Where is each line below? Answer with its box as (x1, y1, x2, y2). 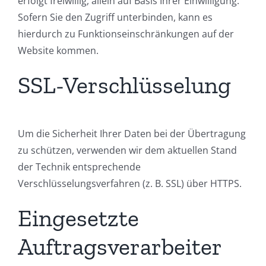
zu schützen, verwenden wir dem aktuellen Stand (18, 144, 237, 157)
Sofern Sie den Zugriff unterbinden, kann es (18, 11, 213, 24)
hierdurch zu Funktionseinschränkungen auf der (18, 27, 234, 41)
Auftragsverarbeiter (18, 232, 222, 261)
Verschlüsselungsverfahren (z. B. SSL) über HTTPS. (18, 177, 242, 191)
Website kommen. (18, 44, 99, 58)
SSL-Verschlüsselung (18, 71, 231, 100)
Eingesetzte (18, 204, 139, 233)
